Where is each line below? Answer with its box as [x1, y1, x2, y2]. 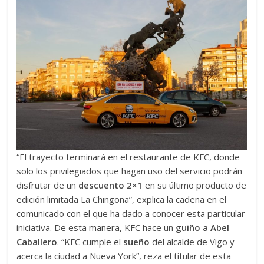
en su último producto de [143, 179, 247, 191]
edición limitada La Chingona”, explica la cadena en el [16, 193, 227, 205]
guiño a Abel [173, 221, 230, 233]
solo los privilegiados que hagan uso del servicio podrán [16, 164, 243, 177]
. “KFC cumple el [57, 235, 124, 247]
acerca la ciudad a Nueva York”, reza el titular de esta [16, 249, 232, 262]
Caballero [16, 235, 58, 247]
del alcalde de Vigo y [152, 235, 235, 247]
